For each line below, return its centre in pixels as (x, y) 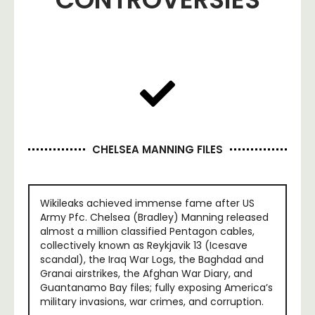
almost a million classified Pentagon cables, (147, 231)
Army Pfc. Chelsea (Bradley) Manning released (154, 217)
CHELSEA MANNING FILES (157, 149)
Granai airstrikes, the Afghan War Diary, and (146, 273)
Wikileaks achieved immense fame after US (147, 203)
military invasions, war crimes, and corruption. (152, 301)
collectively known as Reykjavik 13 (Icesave (144, 245)
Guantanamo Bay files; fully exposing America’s (156, 287)
